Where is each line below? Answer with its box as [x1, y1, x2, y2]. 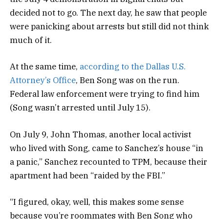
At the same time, [10, 61, 80, 72]
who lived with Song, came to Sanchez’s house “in [10, 142, 203, 153]
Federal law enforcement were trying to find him [10, 88, 199, 100]
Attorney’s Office [10, 75, 76, 86]
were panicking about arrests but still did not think [10, 21, 209, 32]
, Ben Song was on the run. [76, 75, 179, 86]
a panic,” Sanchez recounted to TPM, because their [10, 156, 207, 167]
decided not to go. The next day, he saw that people [10, 7, 207, 19]
